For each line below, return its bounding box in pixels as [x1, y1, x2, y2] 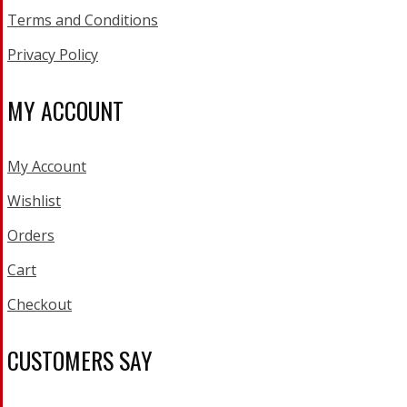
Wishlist [7, 191, 61, 211]
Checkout [7, 294, 72, 314]
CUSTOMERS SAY [7, 342, 153, 377]
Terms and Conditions [7, 10, 158, 30]
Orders [7, 225, 55, 245]
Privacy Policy [7, 45, 98, 65]
